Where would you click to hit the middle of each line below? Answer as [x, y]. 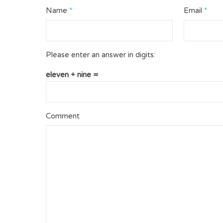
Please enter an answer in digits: [101, 55]
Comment [63, 116]
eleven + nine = [72, 75]
